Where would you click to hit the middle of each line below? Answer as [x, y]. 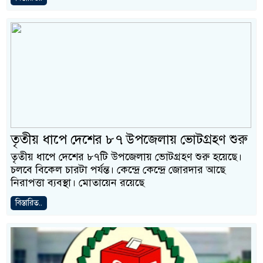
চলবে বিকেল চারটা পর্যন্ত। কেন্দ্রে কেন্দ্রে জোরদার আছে [118, 170]
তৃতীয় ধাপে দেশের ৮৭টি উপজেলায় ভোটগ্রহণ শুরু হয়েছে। [126, 157]
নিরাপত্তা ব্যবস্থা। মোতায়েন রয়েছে [77, 183]
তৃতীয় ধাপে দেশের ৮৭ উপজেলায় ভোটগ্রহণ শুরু [129, 139]
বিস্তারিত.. [29, 203]
